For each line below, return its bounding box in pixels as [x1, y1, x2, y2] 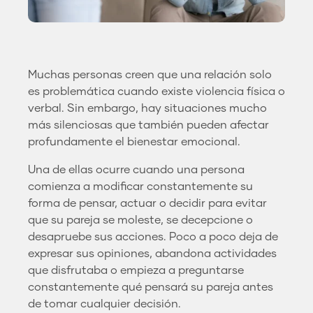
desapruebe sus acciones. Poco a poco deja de [28, 231, 278, 242]
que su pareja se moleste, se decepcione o [28, 214, 253, 226]
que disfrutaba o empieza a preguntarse [28, 264, 244, 276]
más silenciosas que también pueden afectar [28, 119, 269, 131]
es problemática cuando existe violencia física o [28, 85, 285, 97]
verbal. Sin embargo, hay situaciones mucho [28, 102, 267, 114]
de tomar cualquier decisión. [28, 298, 181, 310]
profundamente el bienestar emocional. [28, 136, 240, 147]
